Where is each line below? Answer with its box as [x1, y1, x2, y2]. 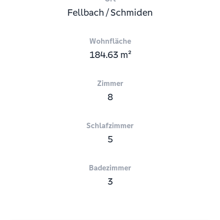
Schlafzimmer [86, 121, 134, 131]
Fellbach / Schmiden [67, 6, 153, 19]
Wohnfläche [89, 36, 131, 46]
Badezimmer [89, 163, 131, 173]
